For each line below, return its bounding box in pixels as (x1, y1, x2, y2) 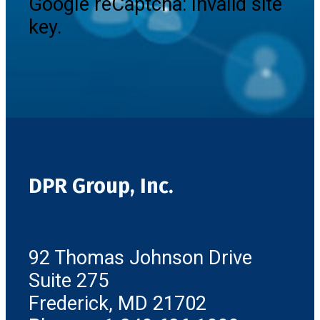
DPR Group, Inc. (29, 174, 174, 199)
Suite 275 (29, 269, 109, 293)
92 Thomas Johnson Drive (29, 246, 252, 270)
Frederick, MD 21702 (29, 292, 206, 316)
